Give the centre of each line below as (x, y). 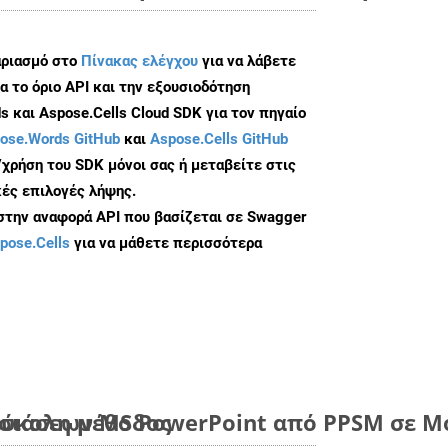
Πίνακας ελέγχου (139, 60)
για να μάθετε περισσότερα (166, 242)
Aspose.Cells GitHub (219, 138)
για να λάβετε (247, 60)
